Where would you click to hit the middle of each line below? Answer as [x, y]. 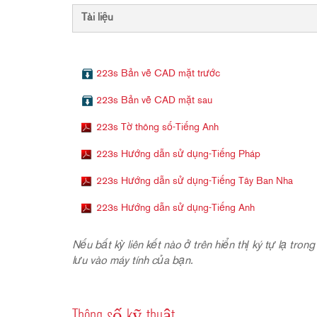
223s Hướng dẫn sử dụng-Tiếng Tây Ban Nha [195, 181]
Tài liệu [97, 18]
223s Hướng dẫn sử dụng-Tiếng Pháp [178, 155]
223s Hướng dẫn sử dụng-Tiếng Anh [175, 208]
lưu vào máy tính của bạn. [133, 261]
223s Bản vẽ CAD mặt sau [154, 101]
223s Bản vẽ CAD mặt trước [158, 74]
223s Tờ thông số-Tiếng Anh [157, 128]
